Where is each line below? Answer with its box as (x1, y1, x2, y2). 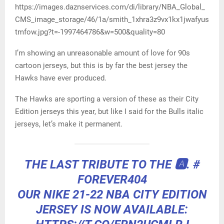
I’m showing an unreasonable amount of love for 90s (15, 48, 190, 58)
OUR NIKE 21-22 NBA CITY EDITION (17, 187, 207, 202)
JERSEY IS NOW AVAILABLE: (36, 202, 188, 217)
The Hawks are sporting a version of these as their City (15, 94, 198, 104)
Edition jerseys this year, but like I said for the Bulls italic (15, 107, 203, 116)
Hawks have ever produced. (15, 73, 106, 83)
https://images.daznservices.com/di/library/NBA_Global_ (15, 2, 205, 12)
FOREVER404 (77, 172, 147, 187)
